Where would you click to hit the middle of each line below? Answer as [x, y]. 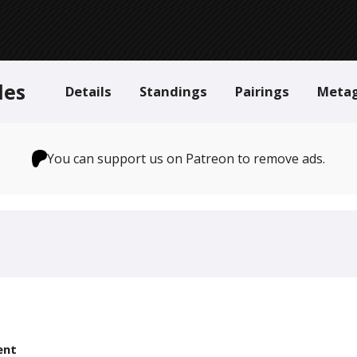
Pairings [262, 91]
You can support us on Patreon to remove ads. [186, 159]
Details [88, 91]
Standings [173, 91]
